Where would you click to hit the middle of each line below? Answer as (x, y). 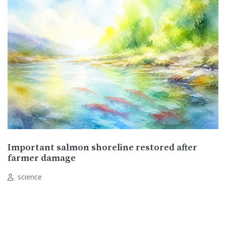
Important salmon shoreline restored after (102, 147)
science (29, 177)
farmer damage (42, 158)
